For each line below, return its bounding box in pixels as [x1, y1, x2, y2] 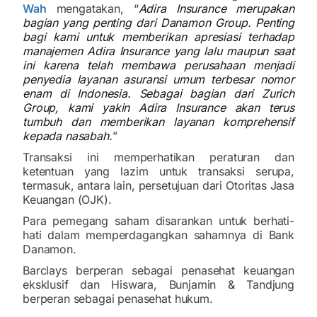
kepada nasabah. [23, 128, 113, 143]
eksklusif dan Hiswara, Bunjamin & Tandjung [23, 277, 294, 292]
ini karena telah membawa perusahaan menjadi [23, 57, 294, 72]
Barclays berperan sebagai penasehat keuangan [23, 263, 294, 277]
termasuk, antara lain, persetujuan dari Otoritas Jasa [23, 178, 294, 192]
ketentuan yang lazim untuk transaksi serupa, [23, 163, 294, 178]
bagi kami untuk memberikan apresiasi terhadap [23, 29, 294, 44]
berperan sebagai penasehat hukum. [23, 291, 213, 306]
